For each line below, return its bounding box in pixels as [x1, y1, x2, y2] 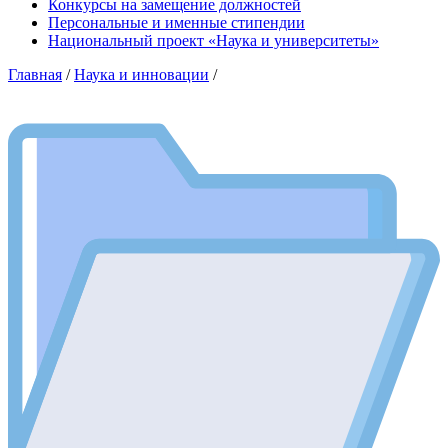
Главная [8, 65, 62, 83]
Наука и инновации [74, 65, 209, 83]
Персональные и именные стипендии [48, 13, 305, 31]
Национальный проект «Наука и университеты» [48, 31, 379, 49]
